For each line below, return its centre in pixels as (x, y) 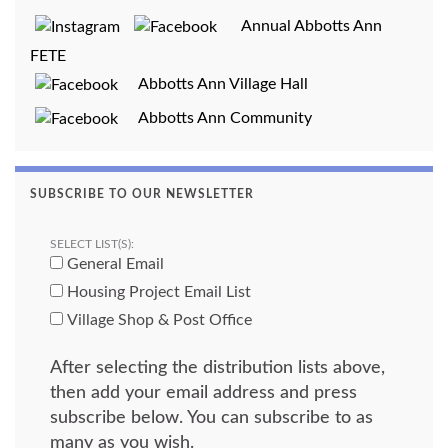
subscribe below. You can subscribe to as (211, 417)
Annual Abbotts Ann (304, 25)
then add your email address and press (203, 392)
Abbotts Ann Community (217, 117)
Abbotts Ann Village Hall (215, 83)
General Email (113, 263)
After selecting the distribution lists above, (217, 367)
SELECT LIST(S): (92, 243)
